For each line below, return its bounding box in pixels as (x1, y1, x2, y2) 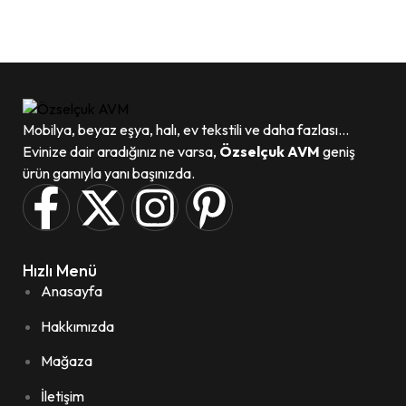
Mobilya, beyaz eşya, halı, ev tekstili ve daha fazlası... (23, 121, 349, 140)
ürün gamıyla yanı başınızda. (23, 164, 195, 183)
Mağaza (41, 352, 92, 371)
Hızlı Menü (23, 260, 97, 282)
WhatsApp (61, 5, 119, 21)
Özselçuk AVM (219, 142, 320, 161)
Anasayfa (41, 282, 102, 301)
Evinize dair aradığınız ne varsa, (23, 142, 219, 161)
